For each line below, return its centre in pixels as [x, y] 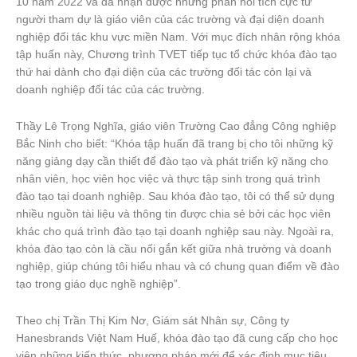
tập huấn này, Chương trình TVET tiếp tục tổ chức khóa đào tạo [177, 54]
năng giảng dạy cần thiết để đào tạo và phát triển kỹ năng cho [172, 161]
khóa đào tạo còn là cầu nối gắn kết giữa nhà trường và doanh [174, 249]
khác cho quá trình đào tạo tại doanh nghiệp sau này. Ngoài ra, [175, 231]
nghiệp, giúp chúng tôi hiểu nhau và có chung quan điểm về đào [178, 266]
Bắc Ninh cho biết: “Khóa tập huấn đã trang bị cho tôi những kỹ [175, 143]
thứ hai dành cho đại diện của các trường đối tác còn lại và [164, 72]
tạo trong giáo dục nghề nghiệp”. [102, 284]
